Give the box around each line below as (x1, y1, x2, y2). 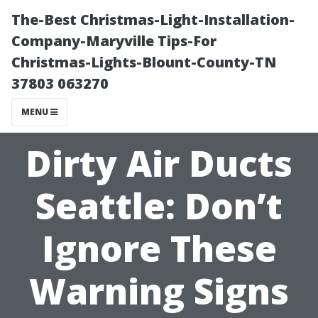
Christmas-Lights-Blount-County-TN (11, 53, 276, 72)
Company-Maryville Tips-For (11, 31, 216, 50)
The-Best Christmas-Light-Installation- (11, 10, 295, 29)
